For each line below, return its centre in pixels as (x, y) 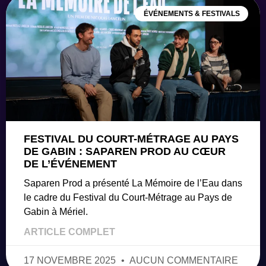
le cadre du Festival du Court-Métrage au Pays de (128, 197)
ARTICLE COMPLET (69, 232)
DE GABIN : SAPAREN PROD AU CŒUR (125, 151)
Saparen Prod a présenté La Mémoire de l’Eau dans (133, 183)
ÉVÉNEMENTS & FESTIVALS (191, 13)
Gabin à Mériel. (56, 211)
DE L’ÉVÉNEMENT (70, 164)
